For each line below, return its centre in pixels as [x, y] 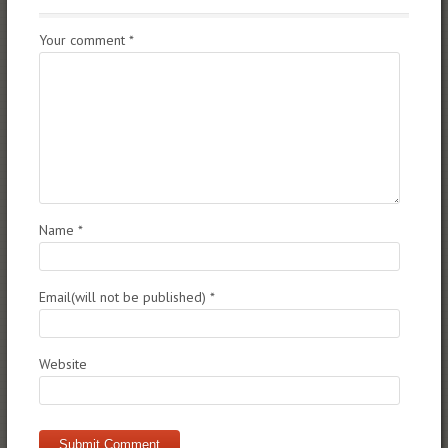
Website [62, 363]
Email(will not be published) [124, 296]
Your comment [83, 39]
